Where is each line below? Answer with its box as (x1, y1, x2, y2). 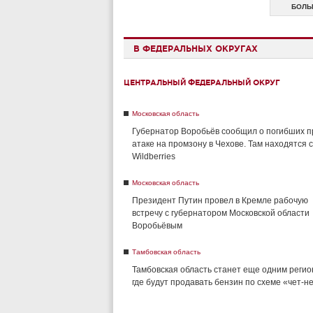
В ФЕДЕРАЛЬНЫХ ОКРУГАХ (133, 44, 258, 53)
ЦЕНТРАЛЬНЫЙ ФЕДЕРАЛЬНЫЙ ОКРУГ (124, 78, 280, 87)
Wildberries (132, 152, 175, 161)
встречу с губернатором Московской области (132, 208, 310, 218)
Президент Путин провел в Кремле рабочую (132, 196, 308, 205)
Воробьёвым (132, 221, 182, 231)
